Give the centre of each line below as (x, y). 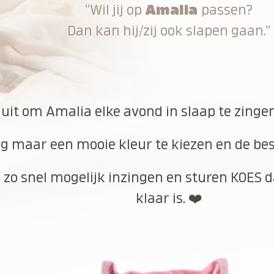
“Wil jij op (115, 10)
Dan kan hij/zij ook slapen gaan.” (169, 31)
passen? (225, 10)
